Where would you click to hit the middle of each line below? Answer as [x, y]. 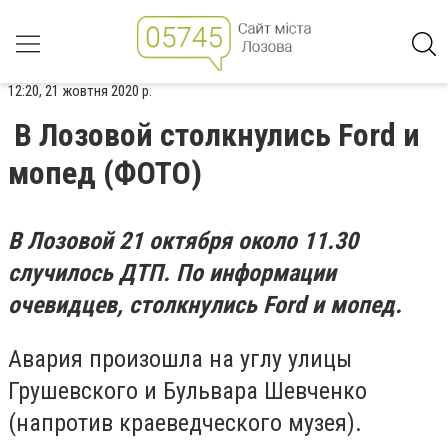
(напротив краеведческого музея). [185, 422]
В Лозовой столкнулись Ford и [217, 135]
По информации [256, 273]
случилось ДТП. [92, 273]
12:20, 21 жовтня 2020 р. [80, 91]
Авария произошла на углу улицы [180, 358]
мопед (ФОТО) [105, 173]
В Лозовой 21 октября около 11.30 [183, 241]
